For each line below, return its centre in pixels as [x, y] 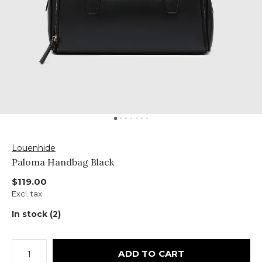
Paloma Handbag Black [63, 162]
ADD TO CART [151, 254]
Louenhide [34, 148]
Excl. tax [27, 194]
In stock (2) [36, 214]
